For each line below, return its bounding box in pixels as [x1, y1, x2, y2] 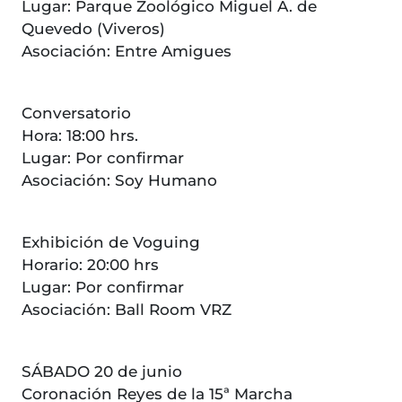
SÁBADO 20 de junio [22, 363, 182, 381]
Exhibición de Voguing [22, 233, 200, 252]
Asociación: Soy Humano [22, 171, 217, 190]
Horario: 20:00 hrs [22, 256, 159, 275]
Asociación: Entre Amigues [22, 42, 236, 61]
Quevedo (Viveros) [22, 20, 165, 39]
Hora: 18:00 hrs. [22, 127, 138, 145]
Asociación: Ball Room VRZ [22, 301, 232, 319]
